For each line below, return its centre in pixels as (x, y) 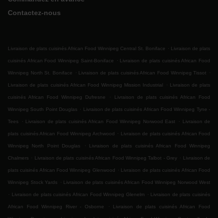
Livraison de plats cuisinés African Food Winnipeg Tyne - (147, 109)
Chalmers (18, 158)
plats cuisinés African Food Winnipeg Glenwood (62, 170)
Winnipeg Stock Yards (33, 182)
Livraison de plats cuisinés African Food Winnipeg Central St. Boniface (87, 49)
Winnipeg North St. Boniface (40, 73)
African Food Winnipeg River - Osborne (56, 207)
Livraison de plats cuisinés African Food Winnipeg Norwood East (100, 122)
